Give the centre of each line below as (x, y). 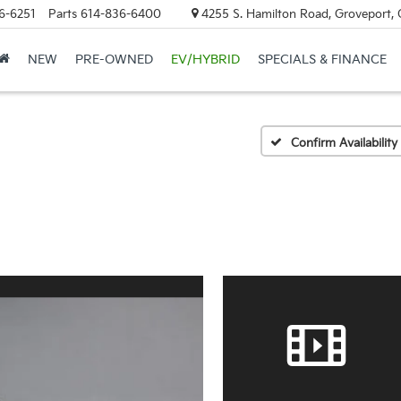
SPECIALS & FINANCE (322, 60)
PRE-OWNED (114, 60)
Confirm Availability (345, 143)
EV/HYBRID (205, 60)
